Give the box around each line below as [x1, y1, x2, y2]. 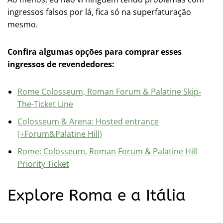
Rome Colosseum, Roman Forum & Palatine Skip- [17, 86, 201, 98]
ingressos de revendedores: [7, 59, 114, 70]
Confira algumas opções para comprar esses [7, 46, 182, 58]
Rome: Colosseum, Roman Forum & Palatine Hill [17, 146, 197, 157]
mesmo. [7, 19, 38, 30]
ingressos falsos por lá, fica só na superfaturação [7, 6, 191, 18]
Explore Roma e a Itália [7, 186, 186, 205]
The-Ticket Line [17, 99, 73, 110]
